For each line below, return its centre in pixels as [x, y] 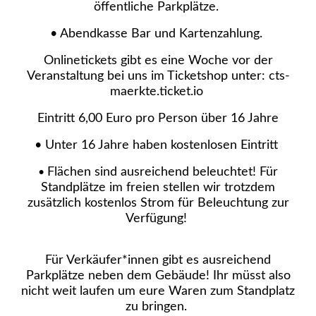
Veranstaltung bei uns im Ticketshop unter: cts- [158, 76]
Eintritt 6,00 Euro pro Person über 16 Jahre [158, 118]
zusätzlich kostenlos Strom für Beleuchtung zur [158, 203]
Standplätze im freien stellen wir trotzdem [158, 187]
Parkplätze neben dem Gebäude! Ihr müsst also [158, 275]
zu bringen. [158, 306]
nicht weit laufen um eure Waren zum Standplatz [158, 291]
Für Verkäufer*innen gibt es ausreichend [158, 260]
